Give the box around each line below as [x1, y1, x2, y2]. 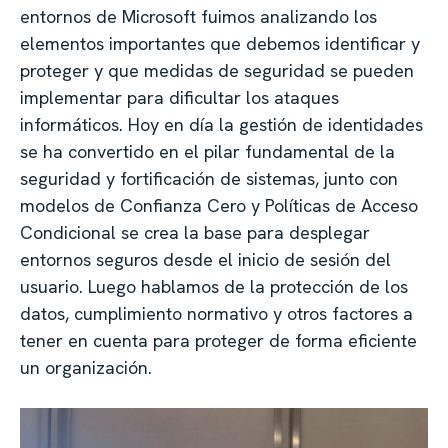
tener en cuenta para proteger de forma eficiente [20, 329, 417, 353]
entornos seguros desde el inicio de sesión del [20, 248, 391, 272]
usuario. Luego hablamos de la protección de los [20, 275, 408, 299]
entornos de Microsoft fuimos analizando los [20, 5, 377, 29]
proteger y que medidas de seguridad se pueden [20, 59, 414, 83]
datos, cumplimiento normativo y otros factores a [20, 302, 413, 326]
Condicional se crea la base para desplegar [20, 221, 370, 245]
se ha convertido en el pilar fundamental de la [20, 140, 395, 164]
